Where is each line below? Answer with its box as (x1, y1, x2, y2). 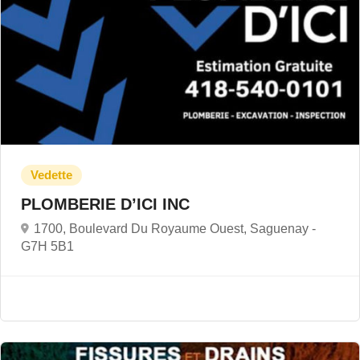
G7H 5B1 (21, 239, 74, 253)
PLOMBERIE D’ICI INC (21, 195, 194, 213)
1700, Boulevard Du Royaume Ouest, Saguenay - (34, 222, 316, 235)
